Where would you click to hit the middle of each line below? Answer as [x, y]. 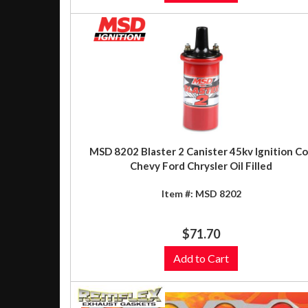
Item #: [178, 193]
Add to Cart [201, 258]
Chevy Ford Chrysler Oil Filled [201, 165]
